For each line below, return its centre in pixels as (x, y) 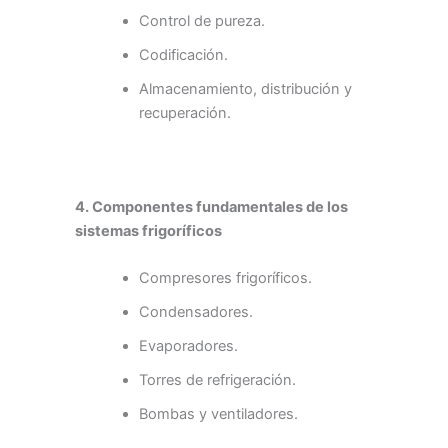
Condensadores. (195, 311)
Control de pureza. (201, 21)
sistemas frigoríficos (148, 230)
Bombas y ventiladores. (218, 413)
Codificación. (183, 55)
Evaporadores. (188, 345)
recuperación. (184, 113)
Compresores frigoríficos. (225, 277)
